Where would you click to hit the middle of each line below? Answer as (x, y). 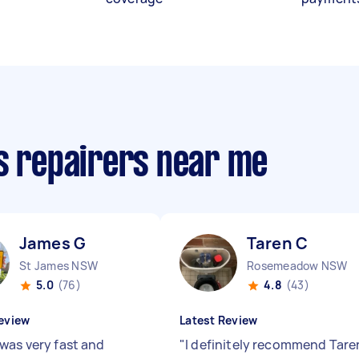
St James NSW (58, 266)
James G (53, 243)
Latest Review (219, 320)
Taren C (278, 243)
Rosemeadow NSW (297, 266)
